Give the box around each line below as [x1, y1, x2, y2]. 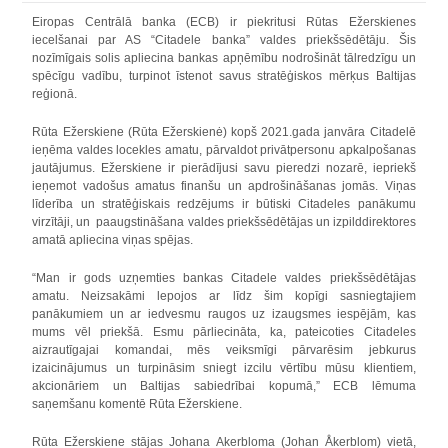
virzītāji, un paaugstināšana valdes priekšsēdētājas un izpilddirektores [32, 215, 416, 229]
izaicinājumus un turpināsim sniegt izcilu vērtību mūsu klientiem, [32, 361, 416, 375]
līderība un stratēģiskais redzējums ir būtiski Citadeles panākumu [32, 197, 416, 211]
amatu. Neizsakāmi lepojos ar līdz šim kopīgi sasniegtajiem [32, 289, 416, 303]
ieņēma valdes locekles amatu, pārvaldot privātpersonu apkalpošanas [32, 143, 416, 157]
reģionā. [32, 87, 78, 101]
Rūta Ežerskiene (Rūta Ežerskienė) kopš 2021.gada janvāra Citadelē [32, 125, 416, 139]
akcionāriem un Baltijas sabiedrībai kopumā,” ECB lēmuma [32, 379, 416, 393]
